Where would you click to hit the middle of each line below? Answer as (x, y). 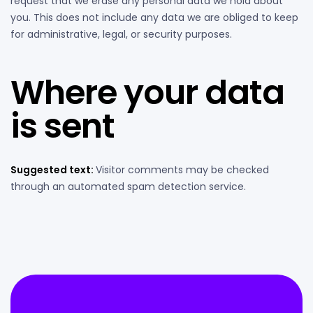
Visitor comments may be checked (182, 169)
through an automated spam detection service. (128, 186)
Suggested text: (53, 169)
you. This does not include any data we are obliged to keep (154, 17)
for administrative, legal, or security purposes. (121, 34)
